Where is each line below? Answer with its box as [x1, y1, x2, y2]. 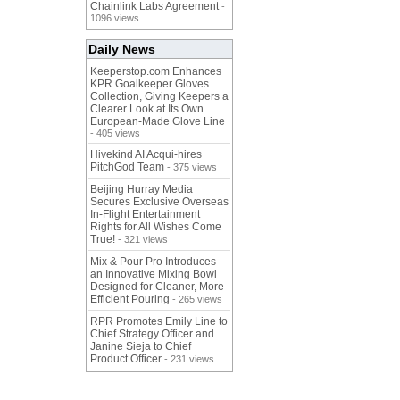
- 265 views [170, 294, 222, 305]
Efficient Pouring [90, 293, 170, 306]
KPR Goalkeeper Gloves [90, 78, 209, 91]
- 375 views [164, 162, 217, 173]
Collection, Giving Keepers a [90, 90, 229, 104]
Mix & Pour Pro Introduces [90, 255, 216, 269]
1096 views [90, 12, 139, 24]
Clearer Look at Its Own [90, 103, 204, 116]
